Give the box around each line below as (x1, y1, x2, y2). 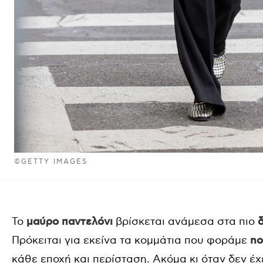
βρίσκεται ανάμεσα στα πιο (113, 215, 258, 228)
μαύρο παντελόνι (26, 215, 113, 228)
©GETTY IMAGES (14, 157, 88, 166)
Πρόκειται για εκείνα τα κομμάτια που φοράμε (12, 234, 250, 247)
